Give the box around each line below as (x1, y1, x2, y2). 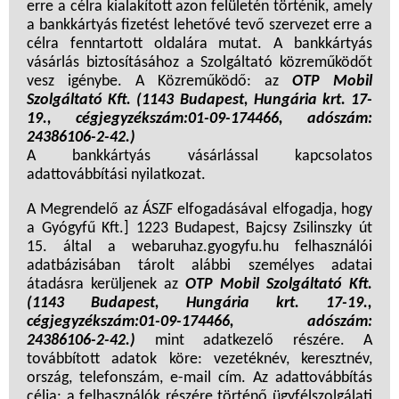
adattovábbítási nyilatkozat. (27, 167, 206, 184)
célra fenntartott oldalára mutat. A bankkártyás (27, 36, 372, 53)
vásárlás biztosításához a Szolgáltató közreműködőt (27, 54, 372, 72)
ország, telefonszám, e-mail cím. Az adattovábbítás (27, 370, 372, 387)
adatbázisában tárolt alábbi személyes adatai (27, 257, 372, 275)
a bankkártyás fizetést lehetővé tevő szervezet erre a (27, 17, 372, 35)
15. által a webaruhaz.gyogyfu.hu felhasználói (27, 239, 372, 256)
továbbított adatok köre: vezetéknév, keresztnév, (27, 351, 372, 369)
